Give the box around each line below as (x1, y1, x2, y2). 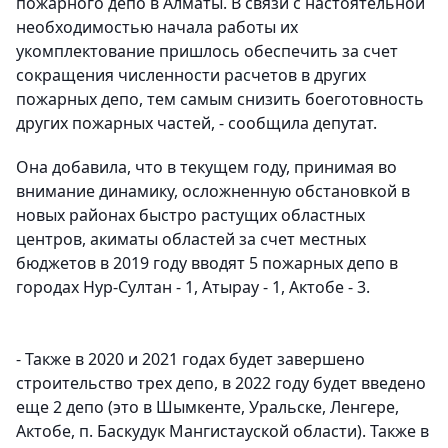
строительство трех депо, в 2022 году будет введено (16, 372, 426, 395)
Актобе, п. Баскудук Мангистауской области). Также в (16, 420, 429, 443)
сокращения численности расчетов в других (16, 64, 366, 87)
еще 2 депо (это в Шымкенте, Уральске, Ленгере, (16, 396, 399, 419)
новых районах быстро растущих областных (16, 204, 365, 227)
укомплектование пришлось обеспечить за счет (16, 40, 398, 63)
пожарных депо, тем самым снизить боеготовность (16, 88, 424, 111)
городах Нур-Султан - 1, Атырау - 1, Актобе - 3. (16, 276, 370, 299)
